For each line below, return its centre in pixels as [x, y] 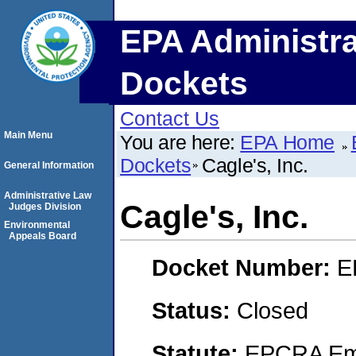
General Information [49, 165]
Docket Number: [244, 268]
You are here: [180, 142]
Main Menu [28, 135]
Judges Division [45, 207]
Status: [194, 310]
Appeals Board [43, 236]
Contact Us [170, 118]
